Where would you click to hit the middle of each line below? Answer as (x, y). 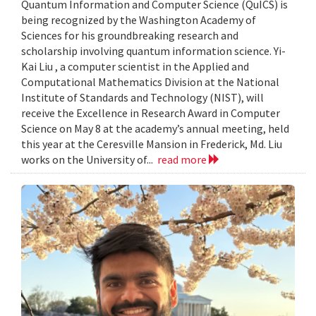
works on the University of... (89, 160)
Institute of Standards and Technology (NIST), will (142, 98)
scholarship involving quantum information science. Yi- (153, 51)
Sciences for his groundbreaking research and (130, 36)
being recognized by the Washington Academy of (139, 20)
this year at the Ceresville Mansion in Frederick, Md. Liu (152, 144)
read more (183, 160)
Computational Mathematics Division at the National (150, 82)
